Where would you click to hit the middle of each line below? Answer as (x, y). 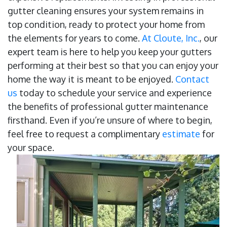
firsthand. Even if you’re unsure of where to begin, (110, 120)
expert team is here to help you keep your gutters (110, 52)
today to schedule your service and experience (115, 93)
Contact (192, 79)
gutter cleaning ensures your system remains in (106, 11)
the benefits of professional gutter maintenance (108, 107)
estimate (181, 134)
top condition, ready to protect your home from (106, 25)
